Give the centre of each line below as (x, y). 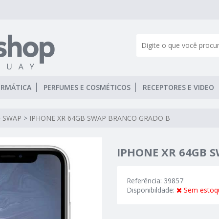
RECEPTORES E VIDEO (178, 87)
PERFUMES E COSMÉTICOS (87, 87)
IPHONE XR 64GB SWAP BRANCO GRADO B (100, 118)
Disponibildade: (152, 190)
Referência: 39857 (155, 181)
